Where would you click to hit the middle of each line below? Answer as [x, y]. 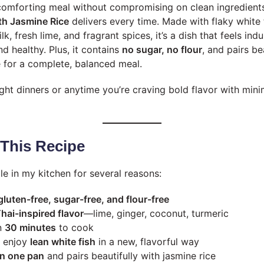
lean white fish [63, 241]
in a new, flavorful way [147, 241]
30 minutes [30, 227]
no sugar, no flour [162, 49]
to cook [75, 227]
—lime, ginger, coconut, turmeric [156, 213]
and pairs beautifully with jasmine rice [130, 255]
